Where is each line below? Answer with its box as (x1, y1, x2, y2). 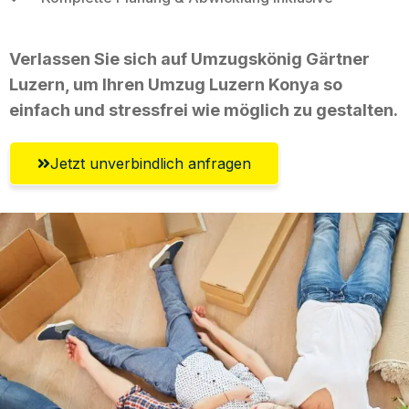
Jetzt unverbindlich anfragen (50, 153, 251, 173)
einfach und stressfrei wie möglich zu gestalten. (9, 100, 398, 120)
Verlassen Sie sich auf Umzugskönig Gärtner (9, 48, 370, 68)
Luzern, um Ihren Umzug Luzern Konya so (9, 74, 342, 94)
